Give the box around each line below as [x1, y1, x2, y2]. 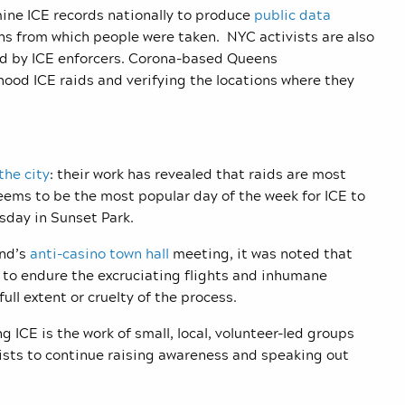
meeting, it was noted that [169, 242, 353, 265]
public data [254, 4, 331, 26]
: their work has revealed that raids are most [50, 163, 346, 185]
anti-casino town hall [30, 242, 169, 265]
